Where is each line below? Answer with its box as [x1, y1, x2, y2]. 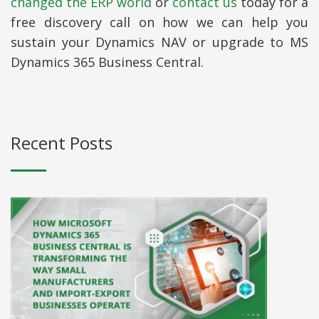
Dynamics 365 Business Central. [11, 53, 204, 70]
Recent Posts [11, 130, 113, 155]
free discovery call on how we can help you [11, 13, 308, 31]
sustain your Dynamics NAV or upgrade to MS [11, 33, 308, 51]
